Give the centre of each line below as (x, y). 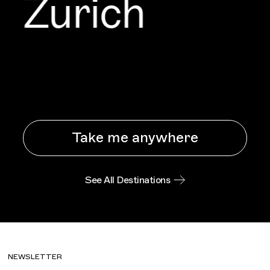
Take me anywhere (135, 138)
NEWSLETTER (35, 256)
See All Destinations (127, 180)
